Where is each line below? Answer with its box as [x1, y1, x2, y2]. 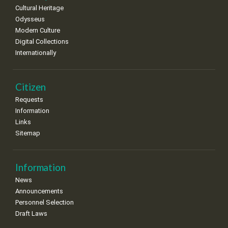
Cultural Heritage [15, 4, 64, 12]
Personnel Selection [15, 198, 74, 206]
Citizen [15, 80, 46, 93]
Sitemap [15, 129, 40, 137]
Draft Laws [15, 209, 47, 217]
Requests [15, 95, 43, 103]
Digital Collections [15, 37, 69, 45]
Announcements [15, 187, 63, 195]
